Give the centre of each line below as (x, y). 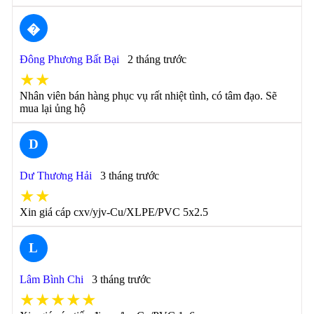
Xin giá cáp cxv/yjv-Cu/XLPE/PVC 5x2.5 (114, 212)
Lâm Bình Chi (51, 279)
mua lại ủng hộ (52, 108)
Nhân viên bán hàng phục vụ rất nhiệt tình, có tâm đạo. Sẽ (148, 96)
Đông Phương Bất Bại (69, 59)
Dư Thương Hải (55, 176)
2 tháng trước (157, 59)
